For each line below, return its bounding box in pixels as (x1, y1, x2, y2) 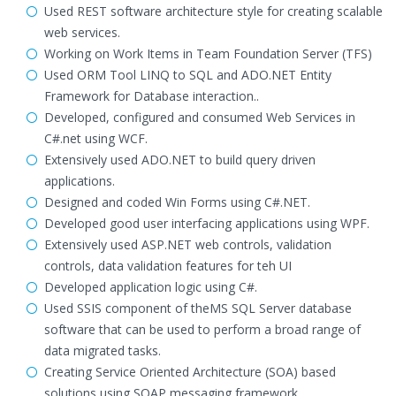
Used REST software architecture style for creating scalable (44, 3, 383, 19)
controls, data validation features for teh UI (44, 257, 292, 274)
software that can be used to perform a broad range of (44, 321, 361, 338)
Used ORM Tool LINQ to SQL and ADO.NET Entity (44, 66, 331, 83)
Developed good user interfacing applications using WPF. (44, 215, 369, 232)
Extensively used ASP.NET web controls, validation (44, 236, 331, 253)
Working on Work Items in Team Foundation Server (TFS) (44, 45, 372, 62)
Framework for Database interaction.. (44, 88, 259, 104)
